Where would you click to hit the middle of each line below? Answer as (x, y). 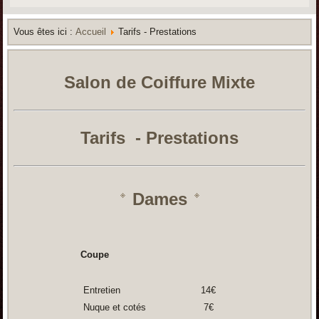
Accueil (91, 31)
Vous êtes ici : (45, 31)
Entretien (100, 291)
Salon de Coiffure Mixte (159, 82)
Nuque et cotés (113, 308)
